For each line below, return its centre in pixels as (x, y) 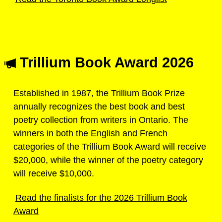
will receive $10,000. (54, 173)
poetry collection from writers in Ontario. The (101, 120)
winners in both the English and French (90, 133)
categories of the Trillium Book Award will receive (110, 146)
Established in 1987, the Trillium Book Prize (99, 93)
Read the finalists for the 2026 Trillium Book (101, 197)
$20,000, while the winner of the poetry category (108, 160)
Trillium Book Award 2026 (105, 63)
